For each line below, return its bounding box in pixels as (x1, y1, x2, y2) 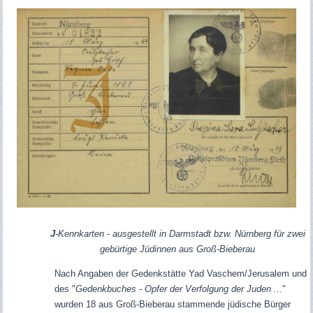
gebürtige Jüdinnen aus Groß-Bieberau (100, 244, 255, 255)
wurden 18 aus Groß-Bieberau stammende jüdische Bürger (54, 299, 291, 310)
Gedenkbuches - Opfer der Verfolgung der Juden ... (75, 284, 282, 295)
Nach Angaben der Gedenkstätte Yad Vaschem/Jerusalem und (54, 268, 307, 279)
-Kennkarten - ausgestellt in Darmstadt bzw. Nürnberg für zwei (54, 228, 305, 240)
